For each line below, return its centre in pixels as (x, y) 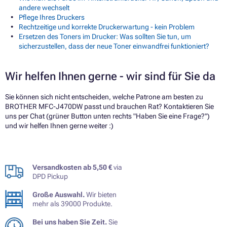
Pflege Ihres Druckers (52, 17)
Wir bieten (101, 194)
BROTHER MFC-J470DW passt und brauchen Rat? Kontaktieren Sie (109, 106)
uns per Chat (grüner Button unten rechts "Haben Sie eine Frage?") (107, 116)
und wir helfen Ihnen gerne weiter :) (59, 125)
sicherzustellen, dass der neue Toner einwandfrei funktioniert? (114, 46)
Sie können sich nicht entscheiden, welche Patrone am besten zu (104, 97)
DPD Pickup (50, 176)
